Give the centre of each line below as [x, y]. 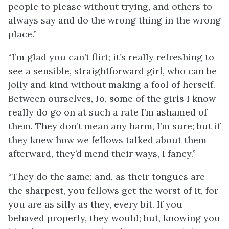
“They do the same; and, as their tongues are [107, 177]
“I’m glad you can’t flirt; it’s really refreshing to [111, 57]
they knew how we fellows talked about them [107, 140]
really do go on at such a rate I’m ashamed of [108, 112]
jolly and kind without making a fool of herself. [112, 85]
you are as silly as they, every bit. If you [95, 204]
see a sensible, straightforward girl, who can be [112, 71]
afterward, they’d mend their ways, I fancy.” [102, 154]
